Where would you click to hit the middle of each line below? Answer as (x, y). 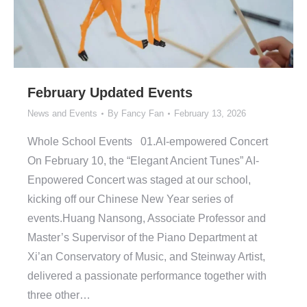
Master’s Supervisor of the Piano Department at (142, 238)
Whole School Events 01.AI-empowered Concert (148, 142)
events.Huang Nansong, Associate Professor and (147, 219)
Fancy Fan (143, 114)
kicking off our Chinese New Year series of (130, 199)
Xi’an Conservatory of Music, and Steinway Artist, (146, 257)
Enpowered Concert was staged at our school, (139, 180)
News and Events (62, 114)
